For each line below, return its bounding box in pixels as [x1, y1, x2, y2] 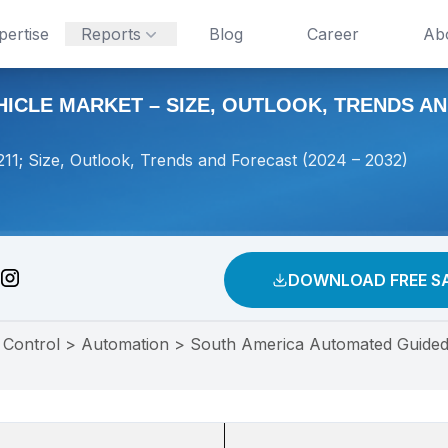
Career [306, 24, 359, 44]
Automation [81, 334, 169, 354]
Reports [80, 24, 141, 44]
